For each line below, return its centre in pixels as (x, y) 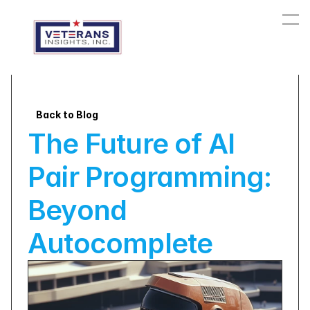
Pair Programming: (150, 177)
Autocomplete (120, 243)
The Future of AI (131, 144)
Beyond (77, 210)
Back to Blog (67, 115)
